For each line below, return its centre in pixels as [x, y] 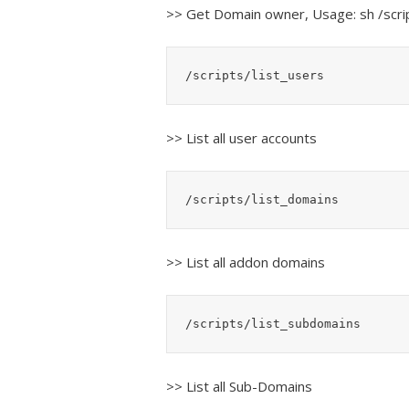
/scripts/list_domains [262, 199]
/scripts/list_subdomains [273, 323]
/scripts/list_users [255, 75]
